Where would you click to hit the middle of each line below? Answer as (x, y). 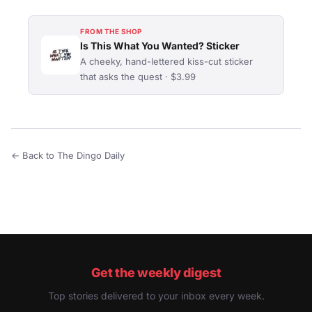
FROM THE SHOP (111, 31)
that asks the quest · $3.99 (138, 76)
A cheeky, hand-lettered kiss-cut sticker (166, 61)
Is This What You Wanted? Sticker (160, 45)
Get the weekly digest (156, 272)
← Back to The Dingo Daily (68, 155)
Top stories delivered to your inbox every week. (156, 295)
